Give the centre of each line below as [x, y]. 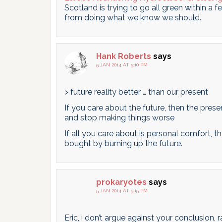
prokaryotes [121, 182]
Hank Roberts [124, 56]
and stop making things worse [119, 118]
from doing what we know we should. [133, 18]
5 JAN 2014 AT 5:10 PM [122, 65]
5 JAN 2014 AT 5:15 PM [122, 191]
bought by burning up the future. [123, 143]
